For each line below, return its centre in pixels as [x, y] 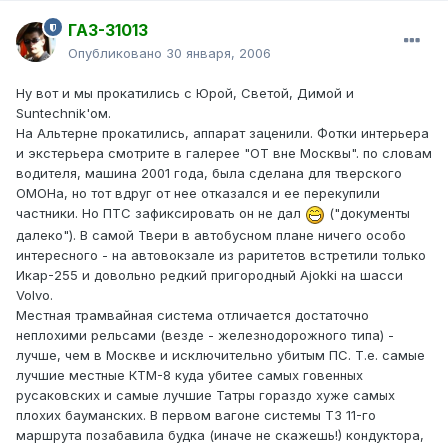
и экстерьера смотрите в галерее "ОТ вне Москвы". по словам [224, 153]
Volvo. [34, 294]
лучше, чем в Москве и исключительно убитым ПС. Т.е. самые [220, 354]
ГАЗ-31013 [108, 30]
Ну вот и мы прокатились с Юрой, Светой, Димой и [185, 93]
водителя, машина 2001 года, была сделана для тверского [209, 173]
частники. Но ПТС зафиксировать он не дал [160, 213]
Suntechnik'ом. [63, 113]
